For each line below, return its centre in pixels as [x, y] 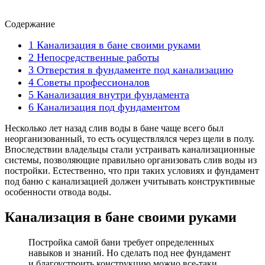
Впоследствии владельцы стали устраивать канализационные [130, 149]
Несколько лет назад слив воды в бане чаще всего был [114, 128]
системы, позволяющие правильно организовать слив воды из [131, 160]
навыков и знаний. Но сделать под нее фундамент [130, 253]
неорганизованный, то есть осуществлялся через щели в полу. [130, 138]
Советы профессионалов [92, 82]
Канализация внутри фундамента [112, 94]
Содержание [30, 24]
